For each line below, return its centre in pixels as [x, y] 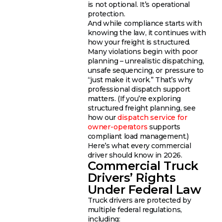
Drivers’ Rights [132, 177]
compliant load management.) [138, 136]
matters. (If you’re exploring [134, 98]
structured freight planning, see [141, 108]
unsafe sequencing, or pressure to [145, 70]
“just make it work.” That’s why [140, 80]
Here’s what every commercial [139, 145]
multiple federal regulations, [135, 209]
